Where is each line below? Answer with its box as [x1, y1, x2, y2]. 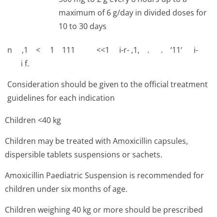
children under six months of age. [5, 184, 127, 194]
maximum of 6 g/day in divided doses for [59, 7, 207, 18]
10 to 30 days [59, 21, 107, 31]
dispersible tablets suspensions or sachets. [5, 149, 162, 160]
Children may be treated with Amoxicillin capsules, [5, 136, 188, 146]
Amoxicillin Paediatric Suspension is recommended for [5, 170, 204, 181]
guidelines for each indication [7, 93, 115, 103]
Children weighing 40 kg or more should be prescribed [5, 204, 203, 215]
